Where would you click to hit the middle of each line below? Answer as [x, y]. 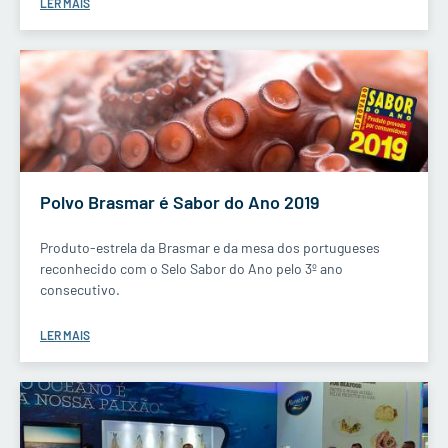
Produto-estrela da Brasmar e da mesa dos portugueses [210, 248]
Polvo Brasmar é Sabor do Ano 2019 [179, 202]
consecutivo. [80, 290]
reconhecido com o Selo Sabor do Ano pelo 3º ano [191, 269]
